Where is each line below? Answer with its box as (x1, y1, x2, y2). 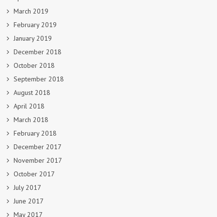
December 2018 (14, 47, 62, 56)
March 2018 (14, 115, 48, 124)
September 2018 (14, 74, 64, 83)
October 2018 (14, 61, 55, 70)
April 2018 (14, 101, 45, 110)
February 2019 (14, 20, 57, 29)
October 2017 (14, 169, 55, 178)
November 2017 (14, 155, 62, 165)
